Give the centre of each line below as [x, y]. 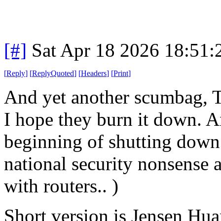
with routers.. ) [61, 185]
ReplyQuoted [53, 73]
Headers [94, 73]
